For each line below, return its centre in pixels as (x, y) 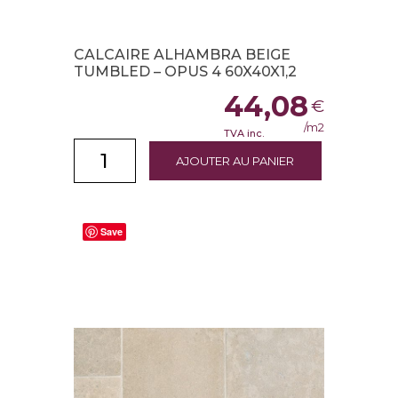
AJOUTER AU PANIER (235, 161)
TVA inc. (244, 134)
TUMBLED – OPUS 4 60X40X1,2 (185, 72)
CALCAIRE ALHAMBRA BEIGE (182, 55)
